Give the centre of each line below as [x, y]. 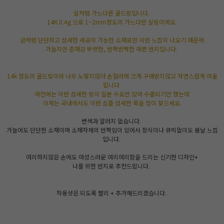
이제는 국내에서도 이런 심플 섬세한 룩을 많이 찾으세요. [112, 102]
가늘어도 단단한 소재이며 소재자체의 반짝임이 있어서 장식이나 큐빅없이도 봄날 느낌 [112, 129]
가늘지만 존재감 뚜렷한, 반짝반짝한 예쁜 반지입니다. [112, 48]
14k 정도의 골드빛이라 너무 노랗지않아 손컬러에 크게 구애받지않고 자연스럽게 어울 [112, 75]
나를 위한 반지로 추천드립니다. [112, 165]
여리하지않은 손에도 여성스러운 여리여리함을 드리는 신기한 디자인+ [112, 156]
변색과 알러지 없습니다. [112, 120]
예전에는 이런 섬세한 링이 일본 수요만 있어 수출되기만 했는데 [112, 93]
